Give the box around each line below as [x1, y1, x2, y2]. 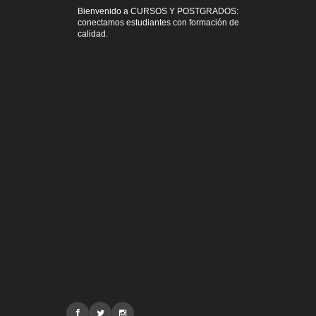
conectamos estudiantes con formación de [78, 18, 239, 28]
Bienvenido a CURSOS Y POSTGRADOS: [78, 6, 238, 16]
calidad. [78, 29, 108, 39]
